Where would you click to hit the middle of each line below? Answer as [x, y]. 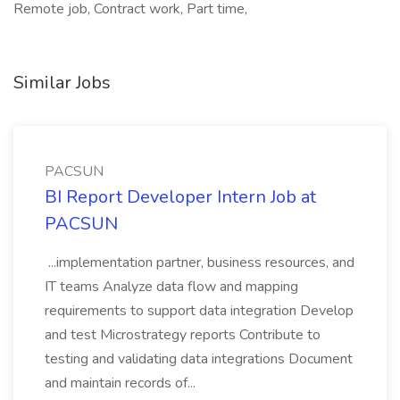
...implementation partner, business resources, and [200, 262]
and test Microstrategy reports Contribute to [183, 335]
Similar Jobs [62, 83]
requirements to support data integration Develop [199, 311]
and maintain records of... [122, 383]
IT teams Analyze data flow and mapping [171, 287]
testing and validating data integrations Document [199, 359]
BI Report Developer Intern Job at [180, 197]
